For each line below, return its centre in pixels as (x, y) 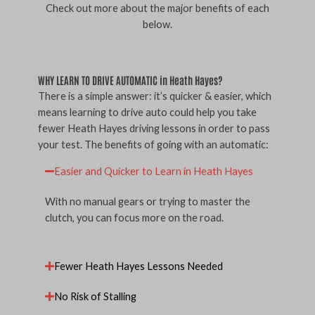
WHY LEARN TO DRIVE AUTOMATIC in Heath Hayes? (130, 79)
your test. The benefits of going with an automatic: (153, 144)
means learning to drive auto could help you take (147, 112)
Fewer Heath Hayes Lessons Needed (139, 266)
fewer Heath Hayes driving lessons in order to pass (154, 128)
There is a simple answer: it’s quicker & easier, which (155, 96)
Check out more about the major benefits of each (157, 8)
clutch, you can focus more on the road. (134, 218)
